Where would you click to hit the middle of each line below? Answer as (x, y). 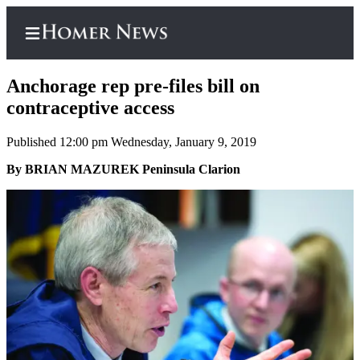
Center (74, 192)
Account (104, 265)
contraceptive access (90, 108)
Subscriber (87, 175)
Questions (109, 331)
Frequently (113, 295)
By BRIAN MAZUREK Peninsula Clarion (123, 170)
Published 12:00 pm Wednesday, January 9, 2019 (131, 142)
